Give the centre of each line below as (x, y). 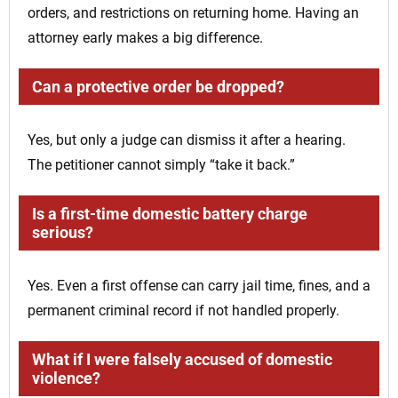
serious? (63, 233)
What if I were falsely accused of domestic (182, 360)
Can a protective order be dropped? (158, 87)
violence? (66, 378)
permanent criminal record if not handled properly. (183, 311)
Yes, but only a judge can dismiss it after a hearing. (187, 140)
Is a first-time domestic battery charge (170, 214)
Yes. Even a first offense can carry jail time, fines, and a (199, 286)
